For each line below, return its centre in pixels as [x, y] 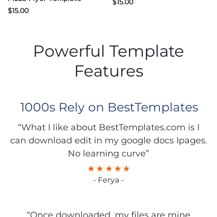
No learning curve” [108, 154]
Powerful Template [108, 51]
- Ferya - [108, 180]
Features [108, 71]
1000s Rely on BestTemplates [109, 107]
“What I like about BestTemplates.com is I [108, 128]
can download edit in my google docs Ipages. [108, 141]
